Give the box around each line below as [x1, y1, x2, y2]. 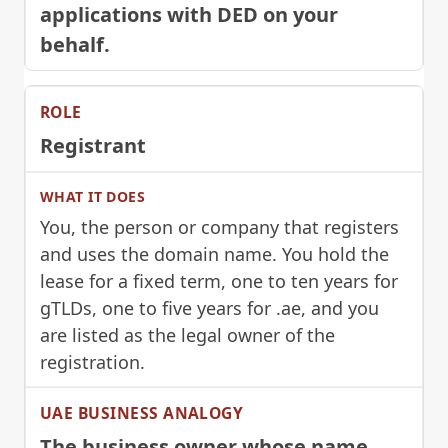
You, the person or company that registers [40, 215, 399, 240]
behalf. [40, 31, 110, 59]
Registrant [40, 132, 146, 160]
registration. [40, 350, 145, 375]
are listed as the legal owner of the [40, 323, 335, 348]
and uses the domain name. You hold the [40, 242, 389, 267]
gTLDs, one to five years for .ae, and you [40, 296, 379, 321]
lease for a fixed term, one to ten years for [40, 269, 398, 294]
